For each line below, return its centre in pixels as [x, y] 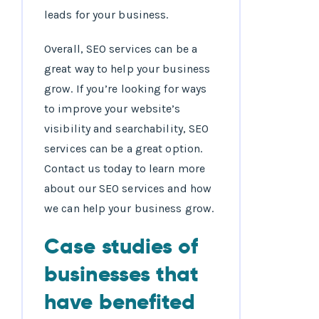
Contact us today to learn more [125, 169]
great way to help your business [127, 69]
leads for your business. [106, 15]
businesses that [122, 274]
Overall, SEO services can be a [121, 49]
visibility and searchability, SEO [127, 129]
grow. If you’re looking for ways [126, 89]
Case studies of [121, 247]
